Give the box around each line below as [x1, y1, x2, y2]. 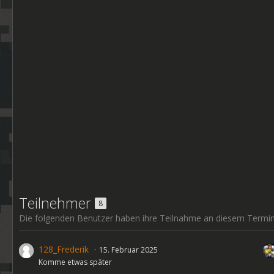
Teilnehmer [19, 193, 95, 213]
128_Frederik [39, 243, 89, 255]
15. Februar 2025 [99, 245, 158, 255]
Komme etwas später [39, 257, 112, 267]
